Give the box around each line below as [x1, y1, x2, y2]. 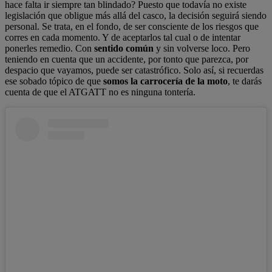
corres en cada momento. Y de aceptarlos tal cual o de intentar [5, 32, 240, 42]
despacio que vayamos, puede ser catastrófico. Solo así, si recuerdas [5, 64, 263, 75]
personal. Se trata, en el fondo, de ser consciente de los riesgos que [5, 21, 259, 32]
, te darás [228, 75, 262, 86]
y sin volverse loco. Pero [154, 42, 250, 53]
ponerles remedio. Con [5, 42, 94, 53]
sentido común [94, 42, 154, 53]
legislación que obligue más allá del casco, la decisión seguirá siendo [5, 10, 267, 21]
